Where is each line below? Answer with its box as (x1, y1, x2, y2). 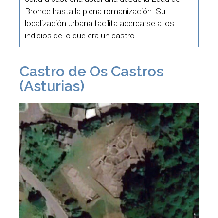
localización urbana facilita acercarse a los (25, 18, 174, 28)
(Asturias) (19, 77, 85, 95)
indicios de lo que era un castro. (25, 30, 137, 40)
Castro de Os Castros (19, 63, 163, 80)
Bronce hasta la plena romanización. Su (25, 6, 165, 16)
